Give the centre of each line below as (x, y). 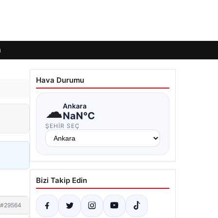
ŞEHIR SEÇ (63, 126)
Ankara (75, 106)
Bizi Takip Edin (62, 180)
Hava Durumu (60, 80)
